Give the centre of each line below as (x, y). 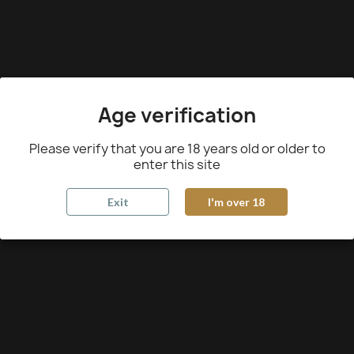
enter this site (177, 164)
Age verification (177, 115)
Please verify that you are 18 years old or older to (177, 149)
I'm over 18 (236, 202)
